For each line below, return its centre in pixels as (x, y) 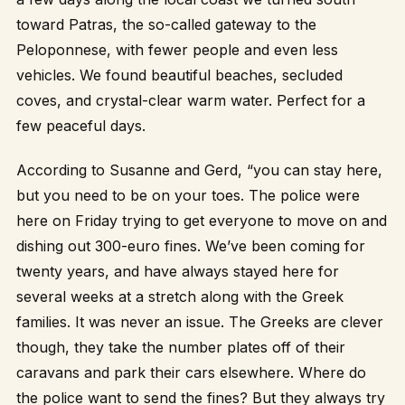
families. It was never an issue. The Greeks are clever (200, 322)
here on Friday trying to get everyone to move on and (202, 221)
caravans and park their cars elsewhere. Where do (191, 373)
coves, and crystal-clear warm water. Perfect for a (191, 101)
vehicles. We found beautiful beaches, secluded (179, 75)
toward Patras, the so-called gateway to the (166, 25)
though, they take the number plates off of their (181, 348)
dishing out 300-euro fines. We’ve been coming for (191, 246)
